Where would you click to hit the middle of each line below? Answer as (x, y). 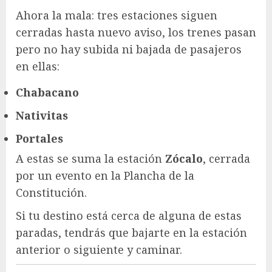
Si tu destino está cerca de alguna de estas (129, 216)
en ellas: (38, 66)
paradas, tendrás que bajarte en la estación (131, 233)
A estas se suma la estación (90, 159)
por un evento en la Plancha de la (105, 176)
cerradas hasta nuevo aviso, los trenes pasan (136, 32)
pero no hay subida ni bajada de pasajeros (129, 49)
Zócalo (184, 159)
